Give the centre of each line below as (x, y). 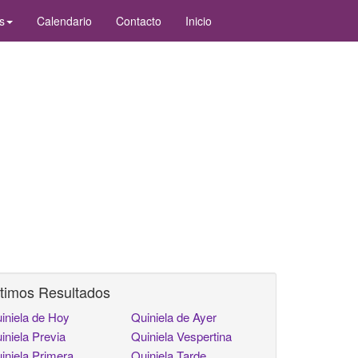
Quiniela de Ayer (174, 317)
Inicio (199, 21)
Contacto (139, 21)
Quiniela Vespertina (182, 336)
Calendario (64, 21)
